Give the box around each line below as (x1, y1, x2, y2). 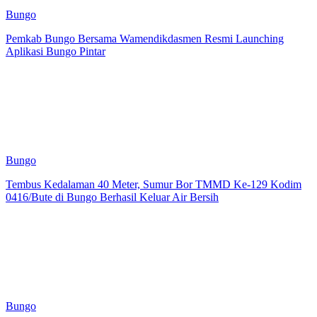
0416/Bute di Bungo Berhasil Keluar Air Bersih (6, 190, 219, 203)
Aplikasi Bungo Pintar (6, 45, 105, 57)
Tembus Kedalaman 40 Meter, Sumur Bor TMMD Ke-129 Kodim (6, 178, 301, 190)
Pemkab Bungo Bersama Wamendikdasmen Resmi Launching (6, 32, 284, 45)
